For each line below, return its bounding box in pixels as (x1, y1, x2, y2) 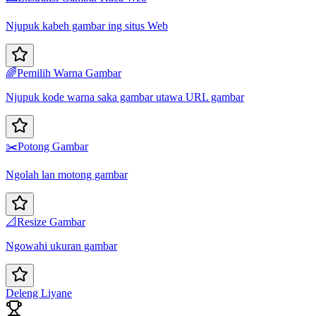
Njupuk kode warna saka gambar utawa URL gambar (6, 91, 244, 104)
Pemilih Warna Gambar (17, 67, 121, 80)
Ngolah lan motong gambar (6, 169, 128, 181)
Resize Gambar (17, 216, 85, 229)
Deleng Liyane (6, 287, 72, 300)
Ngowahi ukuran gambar (6, 240, 117, 253)
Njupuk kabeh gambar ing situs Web (6, 20, 168, 32)
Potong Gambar (18, 140, 88, 153)
